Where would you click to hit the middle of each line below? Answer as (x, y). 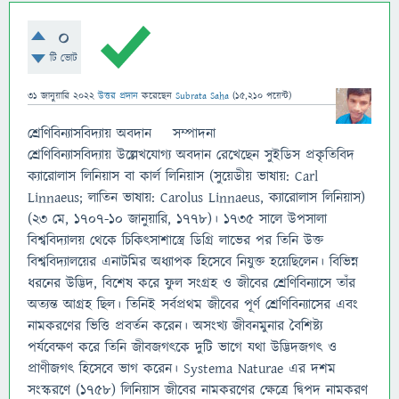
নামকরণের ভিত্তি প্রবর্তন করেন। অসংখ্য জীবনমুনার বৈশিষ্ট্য (175, 326)
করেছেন (159, 96)
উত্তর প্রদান (118, 96)
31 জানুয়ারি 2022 (61, 96)
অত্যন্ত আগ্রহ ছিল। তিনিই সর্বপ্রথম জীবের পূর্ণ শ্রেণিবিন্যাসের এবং (193, 305)
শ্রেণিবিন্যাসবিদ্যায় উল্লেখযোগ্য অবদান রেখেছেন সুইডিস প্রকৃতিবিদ (191, 155)
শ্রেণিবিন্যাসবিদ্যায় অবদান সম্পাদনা (122, 134)
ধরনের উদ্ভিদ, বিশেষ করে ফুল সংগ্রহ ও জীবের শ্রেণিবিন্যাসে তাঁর (191, 283)
